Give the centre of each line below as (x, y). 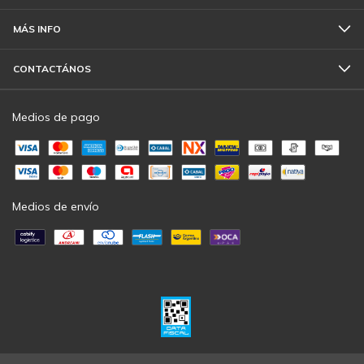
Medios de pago (56, 117)
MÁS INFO (37, 28)
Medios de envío (56, 206)
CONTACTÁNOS (52, 68)
